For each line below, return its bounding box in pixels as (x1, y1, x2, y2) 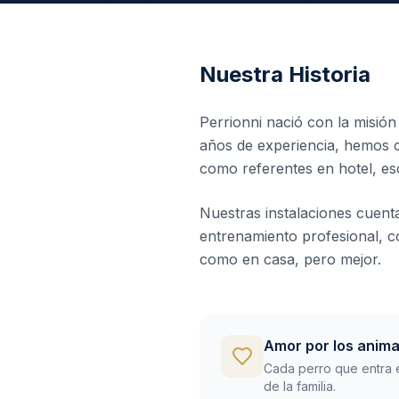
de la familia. (264, 379, 336, 395)
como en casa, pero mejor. (199, 250, 381, 269)
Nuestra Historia (199, 61, 370, 88)
